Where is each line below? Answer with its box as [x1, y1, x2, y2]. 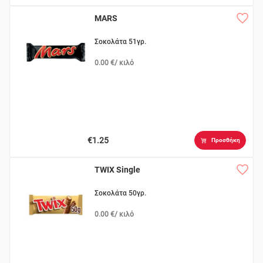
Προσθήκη [211, 137, 240, 144]
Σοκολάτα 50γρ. [95, 189, 147, 198]
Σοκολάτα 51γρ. [95, 38, 147, 46]
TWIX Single [95, 165, 141, 175]
